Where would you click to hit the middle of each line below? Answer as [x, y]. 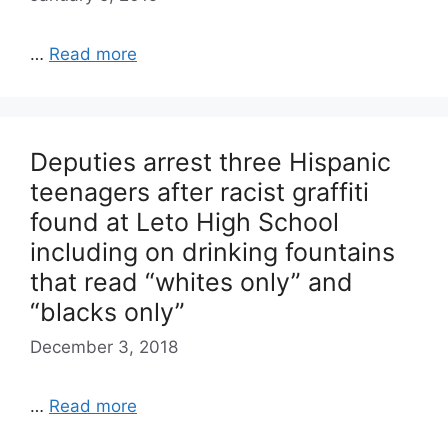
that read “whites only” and [191, 281]
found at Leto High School [184, 221]
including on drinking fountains [212, 251]
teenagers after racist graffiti [199, 191]
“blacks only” [107, 311]
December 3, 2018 [104, 347]
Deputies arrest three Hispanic [210, 161]
